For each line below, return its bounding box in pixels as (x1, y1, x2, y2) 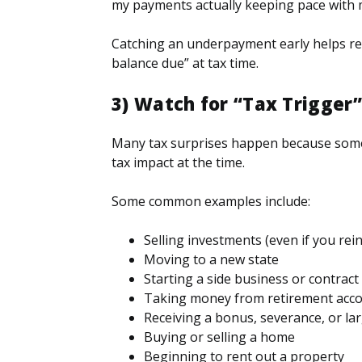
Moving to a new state (144, 250, 279, 268)
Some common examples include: (112, 192, 310, 210)
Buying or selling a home (144, 327, 295, 346)
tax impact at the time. (112, 153, 245, 171)
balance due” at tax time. (112, 53, 259, 72)
